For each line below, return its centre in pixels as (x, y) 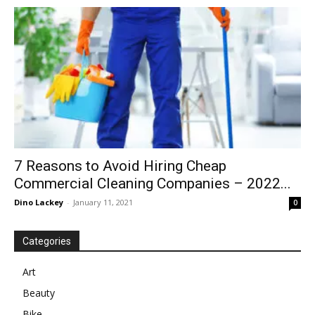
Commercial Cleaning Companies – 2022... (153, 184)
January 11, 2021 (103, 202)
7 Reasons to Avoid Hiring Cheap (120, 166)
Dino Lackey (39, 202)
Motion (172, 65)
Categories (47, 242)
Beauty (39, 293)
